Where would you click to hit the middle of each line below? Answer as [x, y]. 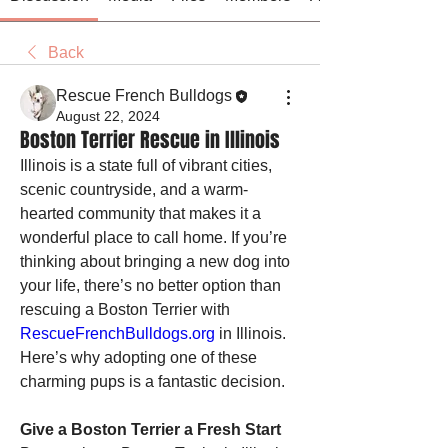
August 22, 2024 [108, 116]
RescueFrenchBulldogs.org [117, 333]
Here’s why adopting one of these [138, 357]
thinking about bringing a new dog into [155, 261]
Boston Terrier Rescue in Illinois [150, 140]
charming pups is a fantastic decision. [152, 381]
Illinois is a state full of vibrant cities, [146, 165]
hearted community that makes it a [140, 213]
